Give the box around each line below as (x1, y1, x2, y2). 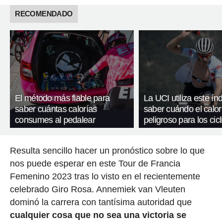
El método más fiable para (15, 93, 110, 104)
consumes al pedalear (15, 115, 95, 125)
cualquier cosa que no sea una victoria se (9, 210, 186, 221)
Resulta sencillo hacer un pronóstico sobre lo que (9, 146, 205, 156)
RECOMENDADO (15, 9, 73, 18)
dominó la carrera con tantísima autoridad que (9, 197, 192, 208)
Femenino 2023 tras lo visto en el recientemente (9, 171, 200, 182)
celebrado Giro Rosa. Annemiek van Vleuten (9, 184, 185, 195)
